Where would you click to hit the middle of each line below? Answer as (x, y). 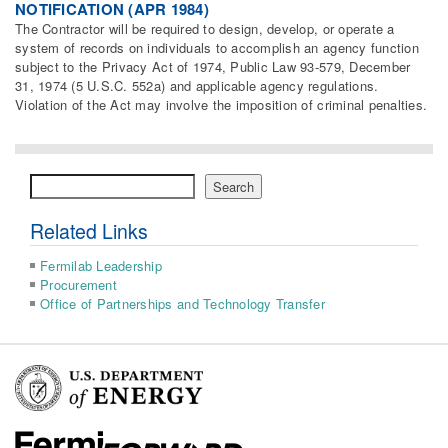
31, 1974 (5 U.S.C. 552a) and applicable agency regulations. (197, 86)
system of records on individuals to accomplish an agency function (217, 48)
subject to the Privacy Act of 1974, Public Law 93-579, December (213, 67)
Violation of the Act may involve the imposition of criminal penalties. (221, 105)
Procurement (78, 285)
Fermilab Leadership (101, 266)
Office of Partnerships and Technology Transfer (182, 304)
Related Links (89, 231)
